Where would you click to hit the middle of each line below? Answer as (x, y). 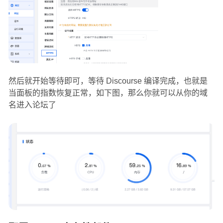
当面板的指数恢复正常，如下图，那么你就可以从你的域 (108, 93)
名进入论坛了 (32, 105)
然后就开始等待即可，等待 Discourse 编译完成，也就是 (108, 81)
